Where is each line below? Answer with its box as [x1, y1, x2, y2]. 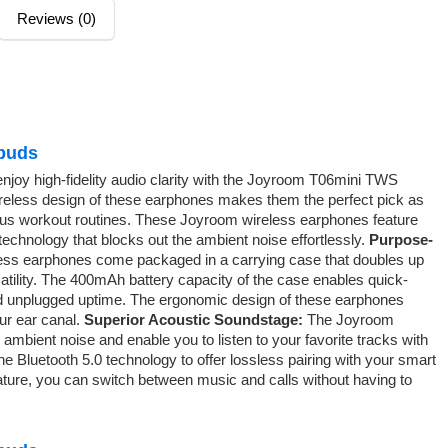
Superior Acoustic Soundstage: [84, 310, 307, 328]
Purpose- [369, 230, 433, 248]
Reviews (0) [17, 9, 96, 27]
